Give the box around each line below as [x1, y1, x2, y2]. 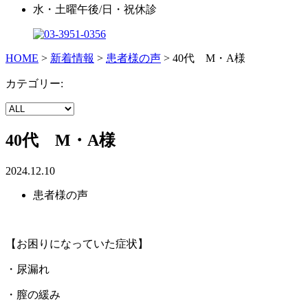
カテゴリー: [5, 77, 63, 89]
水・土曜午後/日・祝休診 [33, 3, 157, 15]
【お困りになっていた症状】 [5, 237, 148, 250]
